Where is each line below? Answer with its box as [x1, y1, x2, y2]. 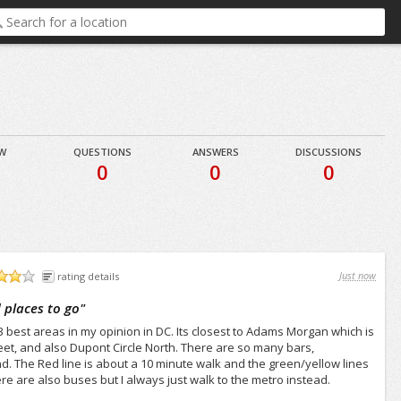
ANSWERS [192, 145, 239, 158]
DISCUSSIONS [295, 145, 363, 158]
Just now [339, 269, 377, 282]
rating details [57, 269, 120, 283]
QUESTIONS [73, 145, 132, 158]
